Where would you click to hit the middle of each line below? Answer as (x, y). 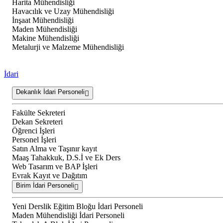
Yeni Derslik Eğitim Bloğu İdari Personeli (77, 207)
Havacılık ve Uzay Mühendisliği (63, 11)
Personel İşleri (34, 140)
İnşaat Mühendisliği (43, 20)
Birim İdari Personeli (45, 186)
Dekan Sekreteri (37, 122)
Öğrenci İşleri (33, 131)
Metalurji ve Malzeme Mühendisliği (68, 47)
